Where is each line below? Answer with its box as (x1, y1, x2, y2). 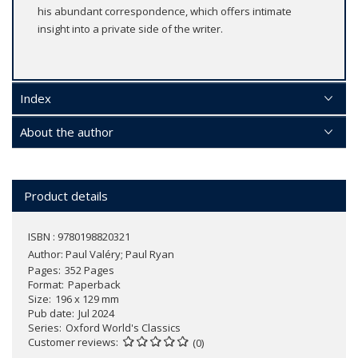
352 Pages (65, 263, 114, 278)
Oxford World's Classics (66, 320, 181, 336)
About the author (20, 124, 113, 141)
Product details (24, 188, 108, 205)
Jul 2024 (78, 306, 114, 321)
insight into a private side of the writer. (38, 22, 223, 37)
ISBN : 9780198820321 (28, 229, 130, 245)
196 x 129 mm (55, 292, 119, 307)
